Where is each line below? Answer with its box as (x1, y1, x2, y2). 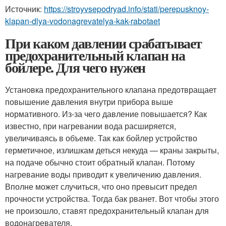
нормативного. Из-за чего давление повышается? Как (5, 108, 207, 120)
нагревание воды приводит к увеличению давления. (5, 168, 201, 181)
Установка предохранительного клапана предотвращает (5, 84, 216, 96)
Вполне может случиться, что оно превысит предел (5, 181, 197, 193)
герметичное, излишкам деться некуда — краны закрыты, (5, 144, 219, 156)
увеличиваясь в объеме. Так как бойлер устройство (5, 132, 197, 144)
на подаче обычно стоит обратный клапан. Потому (5, 156, 195, 168)
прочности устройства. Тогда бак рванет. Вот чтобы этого (5, 193, 219, 205)
